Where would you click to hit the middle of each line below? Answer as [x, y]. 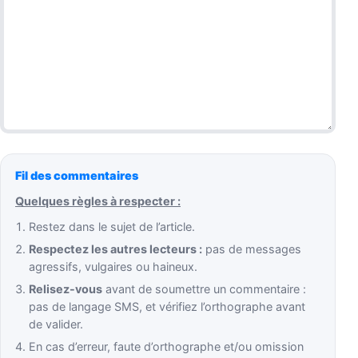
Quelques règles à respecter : [98, 201]
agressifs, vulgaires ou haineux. [113, 267]
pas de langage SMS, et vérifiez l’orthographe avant [167, 307]
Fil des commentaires [77, 176]
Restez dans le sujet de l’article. [112, 227]
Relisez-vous [66, 289]
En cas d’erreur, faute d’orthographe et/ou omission [167, 347]
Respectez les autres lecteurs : [116, 249]
